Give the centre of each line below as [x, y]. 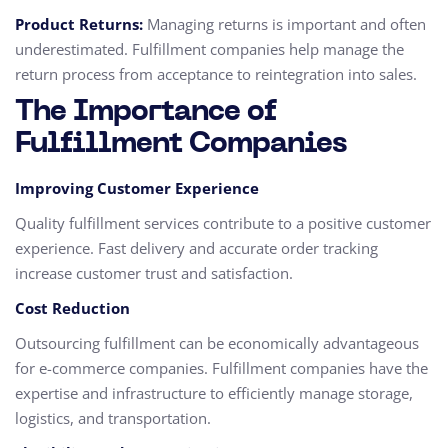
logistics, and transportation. [113, 418]
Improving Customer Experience [137, 188]
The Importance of [145, 112]
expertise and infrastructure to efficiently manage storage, [214, 393]
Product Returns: [79, 24]
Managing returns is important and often [284, 24]
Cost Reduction [72, 308]
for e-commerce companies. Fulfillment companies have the [221, 368]
